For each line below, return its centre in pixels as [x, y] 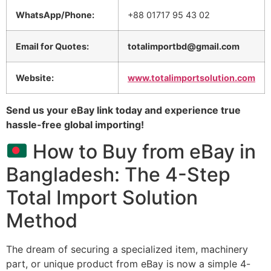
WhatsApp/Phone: [55, 15]
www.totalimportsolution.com [191, 77]
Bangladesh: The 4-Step [118, 174]
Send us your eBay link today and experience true [123, 110]
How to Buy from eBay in [142, 151]
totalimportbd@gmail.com [184, 46]
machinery [223, 249]
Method [42, 220]
